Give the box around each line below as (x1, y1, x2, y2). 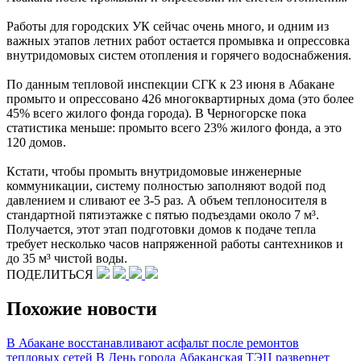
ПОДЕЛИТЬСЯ (6, 267, 97, 281)
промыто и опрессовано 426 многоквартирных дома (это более (6, 91, 354, 106)
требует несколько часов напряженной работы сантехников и (6, 236, 343, 251)
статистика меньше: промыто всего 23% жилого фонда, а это (6, 120, 342, 135)
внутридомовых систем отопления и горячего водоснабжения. (6, 48, 355, 62)
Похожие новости (6, 297, 157, 319)
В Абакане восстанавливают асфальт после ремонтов (6, 335, 299, 350)
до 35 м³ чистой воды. (6, 251, 127, 265)
